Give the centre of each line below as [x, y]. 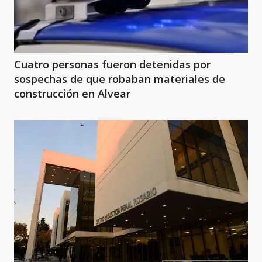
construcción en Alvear [72, 94]
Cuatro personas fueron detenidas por [112, 64]
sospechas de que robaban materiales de [120, 79]
